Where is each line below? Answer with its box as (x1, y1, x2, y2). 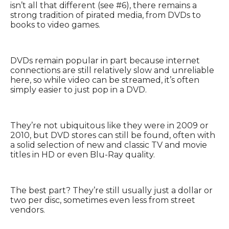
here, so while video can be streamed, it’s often (10, 75, 199, 85)
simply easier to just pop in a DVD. (10, 85, 147, 95)
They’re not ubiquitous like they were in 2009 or (10, 121, 209, 131)
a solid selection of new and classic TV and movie (10, 140, 207, 150)
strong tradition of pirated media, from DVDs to (10, 10, 201, 20)
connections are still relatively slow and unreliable (10, 65, 214, 76)
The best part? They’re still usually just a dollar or (10, 186, 213, 196)
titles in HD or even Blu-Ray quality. (10, 150, 155, 160)
